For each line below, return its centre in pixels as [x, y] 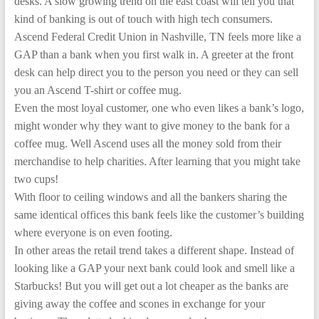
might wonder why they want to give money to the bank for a [152, 126]
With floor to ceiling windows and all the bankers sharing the [150, 197]
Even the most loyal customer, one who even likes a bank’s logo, [159, 108]
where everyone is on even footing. [93, 232]
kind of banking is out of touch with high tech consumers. [143, 19]
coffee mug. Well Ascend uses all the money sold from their [147, 143]
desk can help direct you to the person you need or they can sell [156, 72]
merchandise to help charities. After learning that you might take [157, 161]
